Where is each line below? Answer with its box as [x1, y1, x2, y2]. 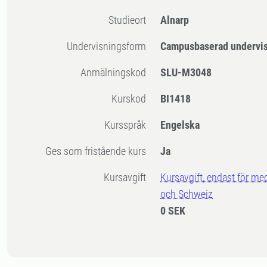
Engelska [160, 119, 200, 132]
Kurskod [117, 92, 147, 105]
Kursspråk [110, 119, 147, 132]
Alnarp [160, 14, 190, 27]
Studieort [114, 14, 147, 27]
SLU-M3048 [160, 66, 212, 79]
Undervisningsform [73, 40, 147, 53]
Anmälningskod [86, 66, 147, 79]
